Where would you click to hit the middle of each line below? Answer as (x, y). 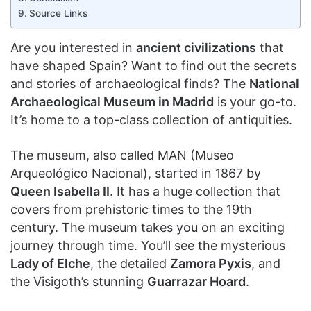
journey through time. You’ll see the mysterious (148, 245)
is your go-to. (255, 102)
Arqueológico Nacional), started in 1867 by (136, 173)
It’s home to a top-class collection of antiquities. (151, 120)
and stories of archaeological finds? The (130, 84)
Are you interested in (73, 48)
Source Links (58, 13)
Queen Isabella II (60, 191)
